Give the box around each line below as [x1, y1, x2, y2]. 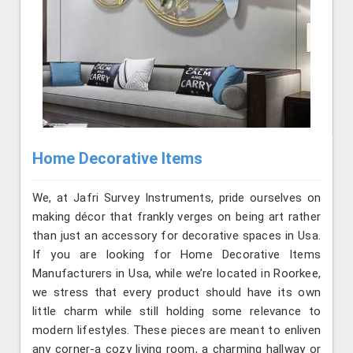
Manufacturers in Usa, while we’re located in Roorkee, [32, 266, 321, 281]
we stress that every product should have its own [32, 284, 321, 299]
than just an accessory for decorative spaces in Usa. [32, 228, 321, 243]
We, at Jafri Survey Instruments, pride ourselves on [32, 190, 321, 205]
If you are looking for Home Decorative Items [32, 247, 321, 262]
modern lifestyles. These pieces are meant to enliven [32, 322, 321, 337]
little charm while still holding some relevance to [32, 303, 321, 318]
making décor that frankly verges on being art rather [32, 209, 321, 224]
